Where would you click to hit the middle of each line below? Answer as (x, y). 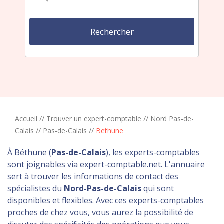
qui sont (158, 188)
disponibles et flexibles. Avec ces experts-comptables (106, 200)
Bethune (110, 130)
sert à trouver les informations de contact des (93, 176)
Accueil (26, 118)
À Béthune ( (29, 152)
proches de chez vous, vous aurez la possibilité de (100, 212)
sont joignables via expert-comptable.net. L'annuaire (106, 164)
